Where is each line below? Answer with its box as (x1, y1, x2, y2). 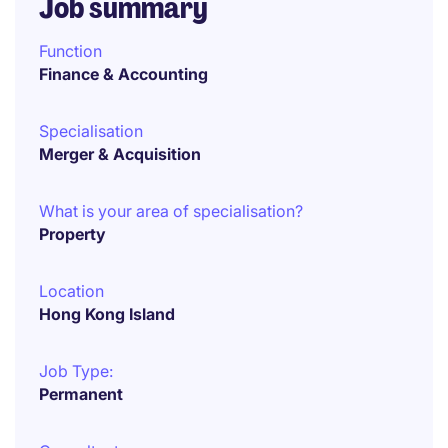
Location (39, 281, 104, 301)
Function (39, 41, 102, 61)
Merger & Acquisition (39, 144, 201, 164)
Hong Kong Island (39, 304, 175, 324)
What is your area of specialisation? (39, 201, 303, 221)
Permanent (39, 384, 123, 404)
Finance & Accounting (39, 64, 208, 84)
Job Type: (39, 361, 113, 381)
